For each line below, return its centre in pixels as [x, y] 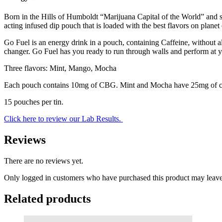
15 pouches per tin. [34, 102]
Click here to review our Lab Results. [63, 119]
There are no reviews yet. [44, 161]
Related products [47, 198]
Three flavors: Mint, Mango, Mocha [60, 68]
